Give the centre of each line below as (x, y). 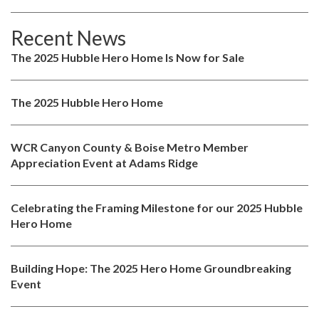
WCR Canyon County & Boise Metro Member (130, 147)
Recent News (68, 37)
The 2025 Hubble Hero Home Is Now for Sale (127, 57)
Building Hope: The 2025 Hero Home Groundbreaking (151, 268)
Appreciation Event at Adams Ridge (104, 162)
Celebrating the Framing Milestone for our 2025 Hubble (157, 207)
